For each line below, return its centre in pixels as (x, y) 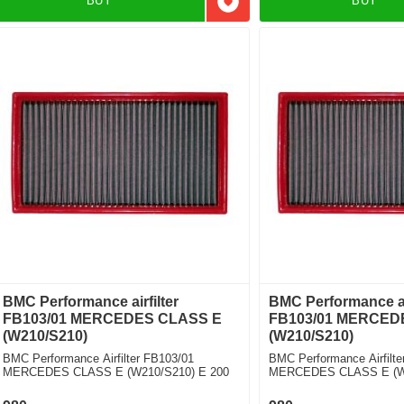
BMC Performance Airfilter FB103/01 (99, 358)
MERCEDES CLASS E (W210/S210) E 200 (116, 372)
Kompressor (300, 385)
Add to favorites (276, 10)
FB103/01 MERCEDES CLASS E (113, 318)
